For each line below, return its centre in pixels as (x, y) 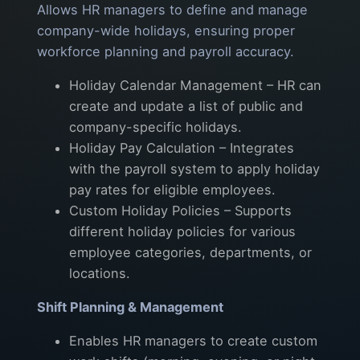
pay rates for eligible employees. (172, 189)
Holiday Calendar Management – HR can (195, 85)
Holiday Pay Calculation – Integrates (182, 147)
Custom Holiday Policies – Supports (180, 210)
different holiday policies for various (182, 231)
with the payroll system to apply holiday (194, 168)
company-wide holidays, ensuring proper (166, 30)
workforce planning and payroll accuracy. (166, 51)
